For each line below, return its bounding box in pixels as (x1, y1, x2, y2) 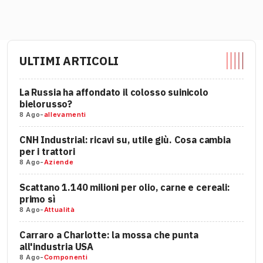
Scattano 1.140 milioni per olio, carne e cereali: (19, 181, 230, 194)
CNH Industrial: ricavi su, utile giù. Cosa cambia (19, 134, 231, 146)
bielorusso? (19, 98, 73, 110)
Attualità (43, 205, 75, 214)
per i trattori (19, 146, 75, 158)
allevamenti (43, 110, 86, 119)
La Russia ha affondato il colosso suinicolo (19, 86, 208, 99)
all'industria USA (19, 241, 94, 253)
